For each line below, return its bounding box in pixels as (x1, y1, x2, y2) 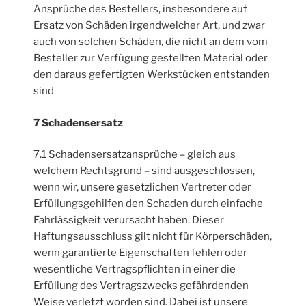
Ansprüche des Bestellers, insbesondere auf (33, 3, 248, 16)
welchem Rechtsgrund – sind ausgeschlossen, (33, 165, 255, 178)
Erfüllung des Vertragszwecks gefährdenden (33, 279, 249, 292)
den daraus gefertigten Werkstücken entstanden (33, 68, 270, 81)
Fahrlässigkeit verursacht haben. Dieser (33, 214, 225, 227)
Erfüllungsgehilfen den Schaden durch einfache (33, 197, 264, 210)
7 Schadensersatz (33, 116, 124, 129)
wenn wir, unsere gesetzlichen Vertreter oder (33, 181, 252, 194)
